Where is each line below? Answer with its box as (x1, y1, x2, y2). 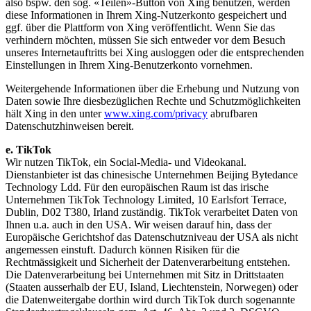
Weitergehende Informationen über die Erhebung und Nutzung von (6, 83, 299, 95)
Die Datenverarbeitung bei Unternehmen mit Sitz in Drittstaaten (6, 269, 284, 281)
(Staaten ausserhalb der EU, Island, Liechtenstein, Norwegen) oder (6, 281, 298, 294)
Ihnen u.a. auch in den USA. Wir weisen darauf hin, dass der (6, 219, 271, 231)
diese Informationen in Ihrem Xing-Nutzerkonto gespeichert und (6, 9, 287, 22)
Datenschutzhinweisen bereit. (6, 120, 134, 133)
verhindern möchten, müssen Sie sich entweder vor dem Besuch (6, 34, 285, 47)
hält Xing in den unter (6, 108, 104, 120)
